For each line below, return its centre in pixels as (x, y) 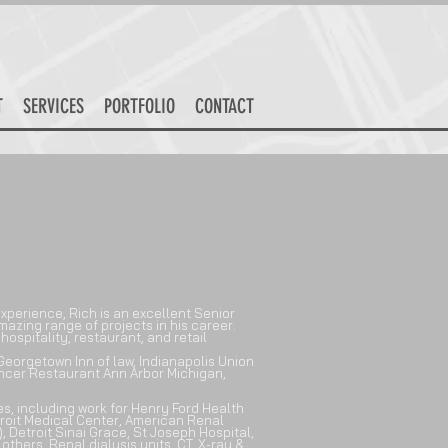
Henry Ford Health (187, 408)
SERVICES (53, 106)
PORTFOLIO (139, 106)
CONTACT (224, 106)
